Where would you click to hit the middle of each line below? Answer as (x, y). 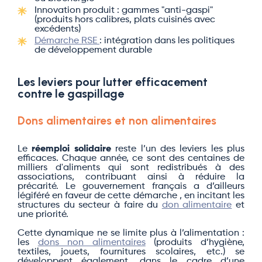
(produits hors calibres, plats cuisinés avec (125, 20)
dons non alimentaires (92, 243)
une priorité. (44, 215)
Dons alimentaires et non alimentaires (117, 121)
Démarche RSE (67, 41)
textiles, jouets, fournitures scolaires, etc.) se (131, 252)
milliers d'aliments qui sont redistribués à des (131, 168)
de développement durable (93, 50)
